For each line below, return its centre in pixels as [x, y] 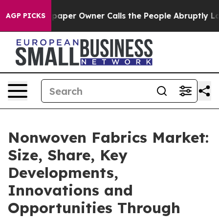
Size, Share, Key [68, 155]
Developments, [63, 173]
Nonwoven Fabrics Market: [108, 137]
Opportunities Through [94, 208]
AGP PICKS [26, 16]
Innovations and [70, 190]
